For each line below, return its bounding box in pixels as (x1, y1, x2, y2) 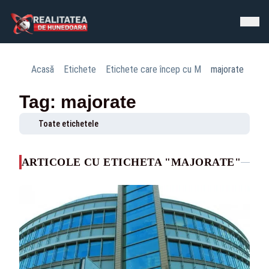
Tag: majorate (19, 92, 136, 112)
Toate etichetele (38, 119, 98, 128)
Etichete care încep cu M (106, 64, 201, 75)
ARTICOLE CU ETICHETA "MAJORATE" (22, 156, 241, 168)
